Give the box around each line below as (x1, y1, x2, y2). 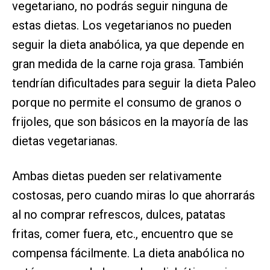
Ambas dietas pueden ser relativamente (12, 169, 222, 184)
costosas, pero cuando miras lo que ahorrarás (12, 188, 255, 203)
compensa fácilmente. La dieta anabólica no (12, 246, 245, 261)
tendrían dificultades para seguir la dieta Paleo (12, 76, 256, 91)
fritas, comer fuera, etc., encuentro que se (12, 227, 233, 242)
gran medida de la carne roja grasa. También (12, 57, 243, 72)
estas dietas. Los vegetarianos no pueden (12, 18, 231, 33)
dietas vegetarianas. (12, 134, 118, 149)
